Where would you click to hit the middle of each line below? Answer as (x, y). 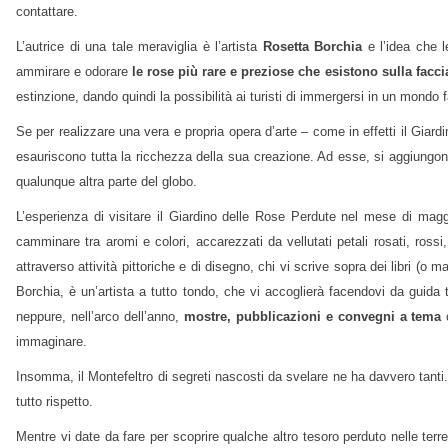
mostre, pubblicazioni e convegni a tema (312, 317)
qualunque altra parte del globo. (106, 182)
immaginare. (51, 342)
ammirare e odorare (74, 72)
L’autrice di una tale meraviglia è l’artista (139, 47)
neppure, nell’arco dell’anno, (100, 317)
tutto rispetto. (54, 402)
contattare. (47, 12)
